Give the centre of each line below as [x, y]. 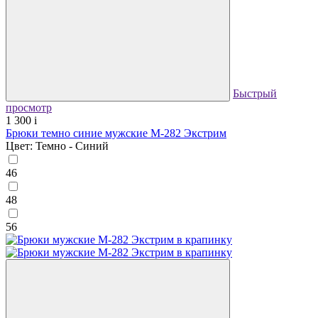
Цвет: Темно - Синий [57, 146]
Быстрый [255, 93]
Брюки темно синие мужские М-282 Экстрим [116, 133]
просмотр [29, 107]
